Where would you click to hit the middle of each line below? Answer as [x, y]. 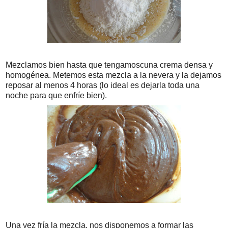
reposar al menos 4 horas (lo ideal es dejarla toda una [103, 85]
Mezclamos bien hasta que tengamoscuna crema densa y [109, 65]
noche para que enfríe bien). [56, 96]
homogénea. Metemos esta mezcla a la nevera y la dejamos [113, 75]
